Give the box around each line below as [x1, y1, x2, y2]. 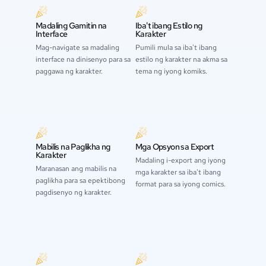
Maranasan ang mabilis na [36, 164, 116, 174]
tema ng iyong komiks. [135, 66, 207, 77]
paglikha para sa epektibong [36, 176, 125, 186]
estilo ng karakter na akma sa [135, 55, 227, 65]
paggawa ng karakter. [36, 66, 103, 77]
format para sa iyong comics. [135, 179, 226, 189]
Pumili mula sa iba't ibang [135, 43, 217, 53]
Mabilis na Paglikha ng [36, 141, 110, 153]
